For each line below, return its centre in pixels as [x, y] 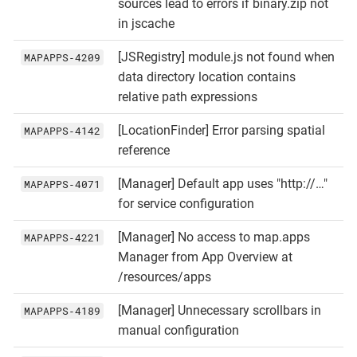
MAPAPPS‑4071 [62, 184]
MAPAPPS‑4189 [62, 310]
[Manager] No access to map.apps [214, 237]
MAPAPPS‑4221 [62, 237]
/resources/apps [164, 277]
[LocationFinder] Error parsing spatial [221, 130]
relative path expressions [187, 96]
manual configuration [178, 330]
